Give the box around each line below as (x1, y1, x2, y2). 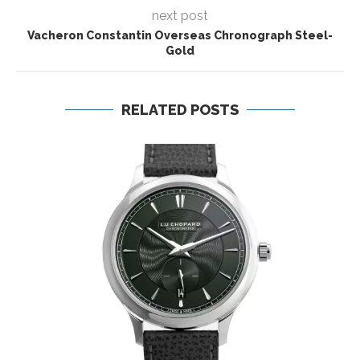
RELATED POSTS (121, 101, 239, 119)
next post (152, 8, 208, 24)
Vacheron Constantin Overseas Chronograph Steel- (27, 29, 333, 43)
